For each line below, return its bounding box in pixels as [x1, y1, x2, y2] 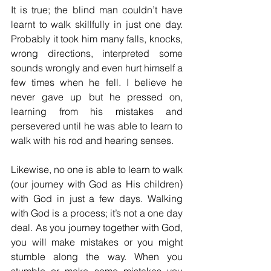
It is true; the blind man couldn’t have [11, 4, 183, 16]
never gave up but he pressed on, [11, 91, 183, 103]
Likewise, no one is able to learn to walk [11, 163, 183, 175]
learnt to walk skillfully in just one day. [11, 18, 183, 30]
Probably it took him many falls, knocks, [11, 33, 183, 45]
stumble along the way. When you [11, 250, 183, 263]
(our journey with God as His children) [11, 178, 183, 190]
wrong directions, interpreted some [11, 47, 183, 59]
